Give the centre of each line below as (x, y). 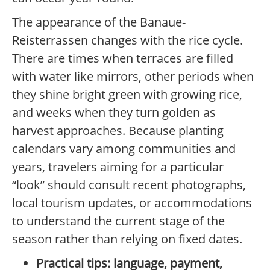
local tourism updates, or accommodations (132, 203)
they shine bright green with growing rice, (127, 95)
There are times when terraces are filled (123, 58)
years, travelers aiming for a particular (118, 167)
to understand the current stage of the (118, 221)
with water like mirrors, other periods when (133, 77)
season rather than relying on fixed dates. (127, 239)
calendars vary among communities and (124, 149)
